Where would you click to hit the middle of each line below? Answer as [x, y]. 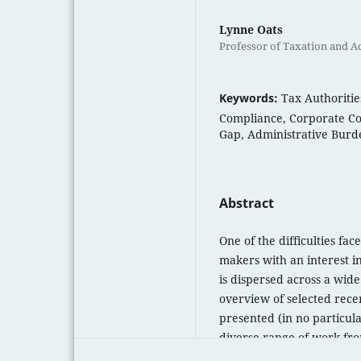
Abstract [247, 203]
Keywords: [250, 98]
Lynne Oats [251, 29]
